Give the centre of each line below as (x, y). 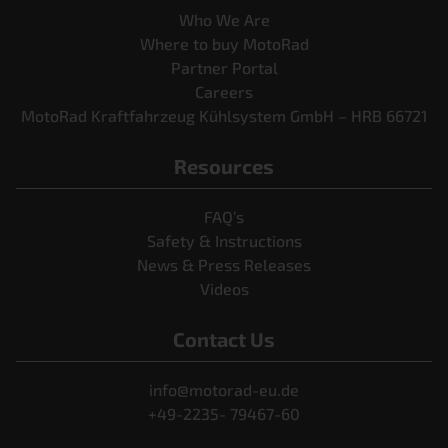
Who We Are (224, 20)
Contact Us (224, 339)
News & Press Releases (224, 265)
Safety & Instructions (224, 241)
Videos (224, 289)
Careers (224, 92)
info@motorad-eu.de (224, 390)
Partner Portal (224, 68)
